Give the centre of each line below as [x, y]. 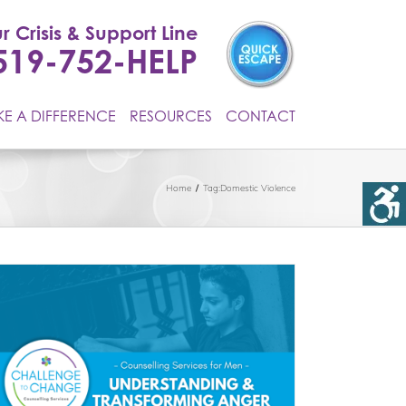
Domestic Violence [258, 188]
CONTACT [261, 116]
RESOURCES [171, 116]
